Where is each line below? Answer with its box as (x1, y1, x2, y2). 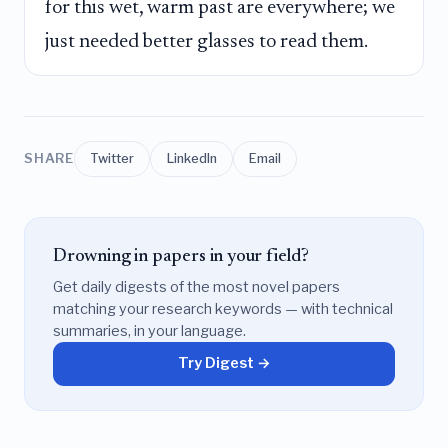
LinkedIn (166, 150, 217, 166)
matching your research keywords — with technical (53, 299, 393, 318)
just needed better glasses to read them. (45, 31, 368, 52)
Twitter (90, 150, 135, 166)
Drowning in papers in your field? (53, 247, 309, 267)
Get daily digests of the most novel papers (53, 277, 340, 296)
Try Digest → (177, 354, 271, 373)
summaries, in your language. (53, 321, 246, 340)
